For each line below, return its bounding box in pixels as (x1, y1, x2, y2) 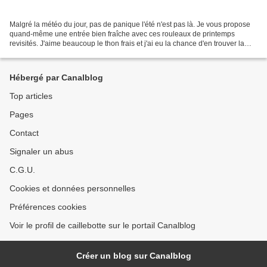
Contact (10, 128, 39, 138)
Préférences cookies (10, 202, 86, 212)
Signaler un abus (10, 147, 73, 157)
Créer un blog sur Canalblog (76, 251, 191, 261)
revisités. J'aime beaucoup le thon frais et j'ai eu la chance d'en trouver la (10, 39, 244, 48)
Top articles (10, 91, 52, 101)
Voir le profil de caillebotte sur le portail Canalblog (10, 221, 195, 231)
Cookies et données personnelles (10, 184, 135, 194)
